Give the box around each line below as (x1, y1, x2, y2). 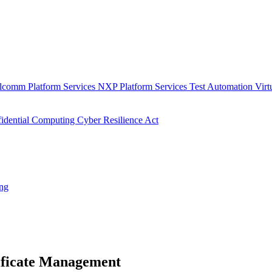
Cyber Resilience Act (77, 115, 158, 125)
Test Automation (189, 81, 255, 92)
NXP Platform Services (98, 81, 189, 92)
